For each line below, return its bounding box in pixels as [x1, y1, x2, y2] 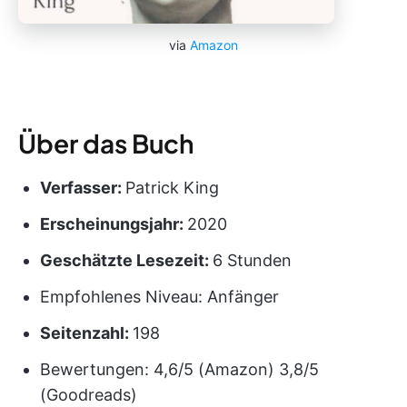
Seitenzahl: [40, 323, 133, 342]
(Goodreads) [40, 384, 137, 404]
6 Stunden [213, 250, 292, 270]
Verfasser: [40, 177, 125, 197]
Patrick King [125, 177, 219, 197]
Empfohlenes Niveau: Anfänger [40, 286, 279, 306]
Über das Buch [18, 126, 194, 159]
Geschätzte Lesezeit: [40, 250, 213, 270]
